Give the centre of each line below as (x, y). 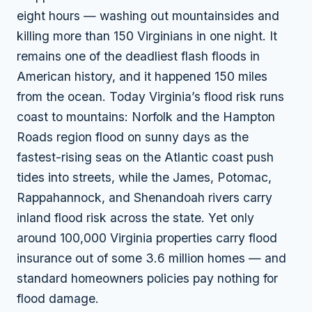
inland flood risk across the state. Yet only (135, 218)
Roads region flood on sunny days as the (133, 137)
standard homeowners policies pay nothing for (147, 278)
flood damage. (58, 298)
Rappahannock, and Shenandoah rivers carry (145, 197)
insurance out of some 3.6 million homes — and (151, 258)
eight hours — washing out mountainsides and (148, 16)
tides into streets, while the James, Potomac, (144, 177)
